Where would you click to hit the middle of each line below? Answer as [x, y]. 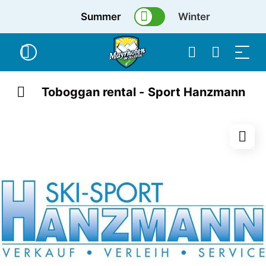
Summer [101, 17]
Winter [194, 17]
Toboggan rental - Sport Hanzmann [143, 92]
